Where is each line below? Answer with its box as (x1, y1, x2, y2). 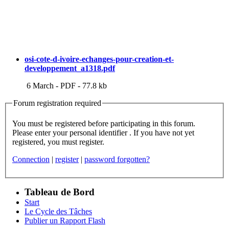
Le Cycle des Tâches (25, 207, 92, 216)
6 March (25, 81, 54, 90)
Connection (12, 154, 50, 164)
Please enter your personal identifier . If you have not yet (12, 128, 35, 137)
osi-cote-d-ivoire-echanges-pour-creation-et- (25, 55, 174, 64)
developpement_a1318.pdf (25, 64, 115, 73)
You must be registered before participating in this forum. (12, 119, 161, 128)
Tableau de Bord (25, 186, 95, 197)
